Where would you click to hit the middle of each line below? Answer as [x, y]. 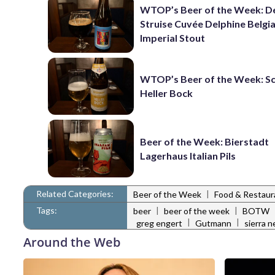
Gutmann [213, 223]
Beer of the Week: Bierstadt [205, 141]
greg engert [159, 223]
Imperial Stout [173, 38]
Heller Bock [167, 93]
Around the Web [72, 242]
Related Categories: [75, 193]
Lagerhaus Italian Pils [188, 155]
